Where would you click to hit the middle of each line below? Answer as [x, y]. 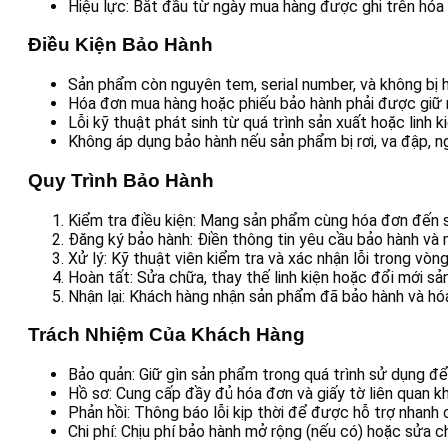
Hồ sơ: [90, 393]
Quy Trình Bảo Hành [121, 180]
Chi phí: [92, 431]
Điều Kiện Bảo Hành [120, 45]
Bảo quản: [101, 374]
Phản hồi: [99, 412]
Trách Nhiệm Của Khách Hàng [166, 335]
